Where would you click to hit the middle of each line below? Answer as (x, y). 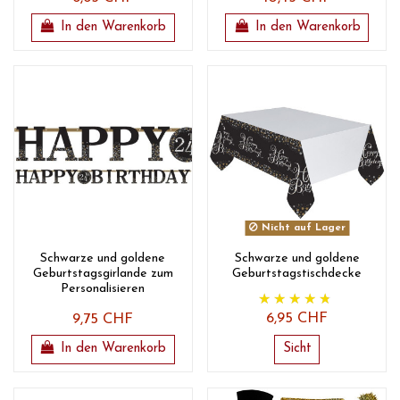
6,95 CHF (297, 319)
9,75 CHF (103, 320)
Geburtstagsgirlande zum (103, 274)
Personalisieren (103, 289)
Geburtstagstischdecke (297, 274)
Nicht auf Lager (301, 229)
